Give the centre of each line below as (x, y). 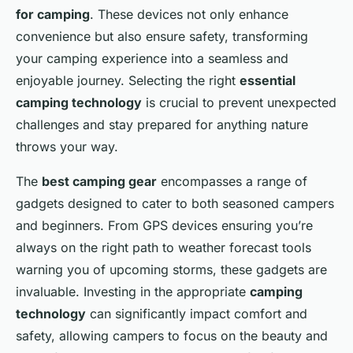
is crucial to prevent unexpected (239, 102)
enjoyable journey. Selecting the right (128, 80)
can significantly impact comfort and (197, 313)
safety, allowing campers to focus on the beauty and (172, 335)
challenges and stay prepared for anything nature (162, 124)
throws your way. (67, 146)
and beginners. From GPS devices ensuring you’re (164, 225)
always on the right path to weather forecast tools (163, 247)
